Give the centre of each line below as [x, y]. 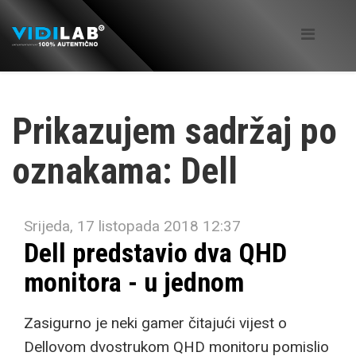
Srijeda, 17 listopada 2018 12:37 [132, 226]
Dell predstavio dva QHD [155, 253]
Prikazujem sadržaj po [174, 131]
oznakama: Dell [125, 171]
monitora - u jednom [134, 282]
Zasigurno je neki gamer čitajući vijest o [155, 323]
